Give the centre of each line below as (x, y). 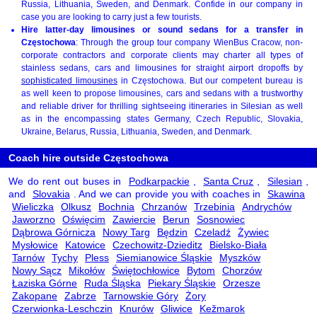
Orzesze (242, 283)
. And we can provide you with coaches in (169, 194)
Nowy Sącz (37, 270)
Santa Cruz (229, 181)
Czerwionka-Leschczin (62, 308)
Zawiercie (134, 219)
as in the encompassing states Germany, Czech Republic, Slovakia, (162, 119)
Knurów (137, 308)
